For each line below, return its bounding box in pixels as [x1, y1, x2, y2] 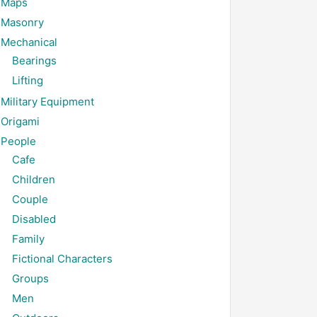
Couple [12, 192, 48, 206]
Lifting [12, 74, 43, 87]
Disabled [12, 212, 56, 226]
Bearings [12, 54, 57, 67]
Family [12, 232, 45, 246]
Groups [12, 272, 49, 285]
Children [12, 173, 55, 186]
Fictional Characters [12, 252, 113, 265]
